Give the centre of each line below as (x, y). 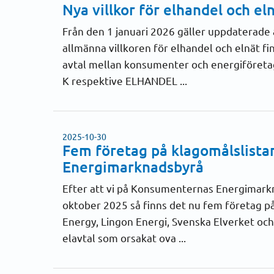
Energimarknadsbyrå (133, 167)
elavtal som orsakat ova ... (124, 238)
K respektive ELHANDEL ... (125, 80)
